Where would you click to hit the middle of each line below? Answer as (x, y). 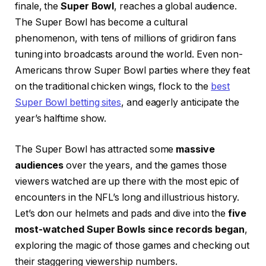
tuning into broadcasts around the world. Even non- (129, 55)
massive (195, 149)
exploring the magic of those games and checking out (132, 245)
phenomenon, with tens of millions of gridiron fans (126, 39)
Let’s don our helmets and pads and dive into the (122, 213)
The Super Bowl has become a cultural (102, 23)
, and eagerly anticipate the (180, 103)
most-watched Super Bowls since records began (130, 229)
